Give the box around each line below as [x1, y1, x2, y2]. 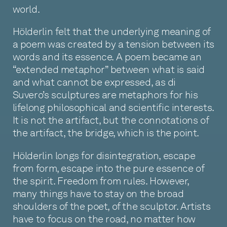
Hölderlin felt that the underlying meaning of [12, 25, 211, 38]
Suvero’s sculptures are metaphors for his [12, 89, 198, 101]
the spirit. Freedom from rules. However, [12, 174, 190, 187]
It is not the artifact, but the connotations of [12, 114, 209, 127]
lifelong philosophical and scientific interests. [12, 101, 214, 114]
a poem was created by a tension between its [12, 38, 214, 51]
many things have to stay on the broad [12, 187, 184, 200]
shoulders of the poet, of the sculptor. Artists [12, 200, 211, 212]
